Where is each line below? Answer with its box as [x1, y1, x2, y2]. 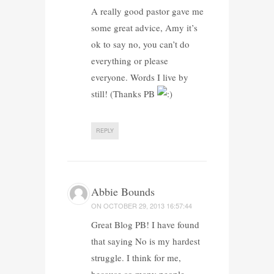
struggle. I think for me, [91, 251, 181, 264]
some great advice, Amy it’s [91, 21, 198, 34]
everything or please [91, 54, 168, 67]
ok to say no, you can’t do [91, 37, 190, 50]
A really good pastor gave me [91, 4, 204, 17]
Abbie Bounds [91, 183, 155, 199]
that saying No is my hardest [91, 234, 200, 247]
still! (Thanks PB [91, 87, 157, 100]
